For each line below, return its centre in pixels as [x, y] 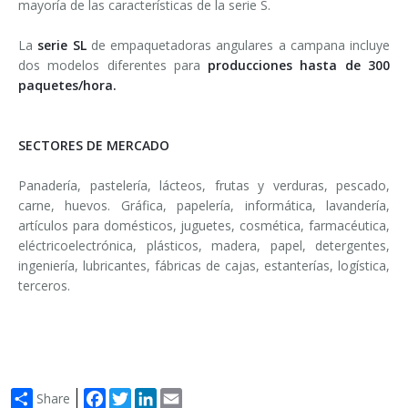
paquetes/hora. [67, 86]
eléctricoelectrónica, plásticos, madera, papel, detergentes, [204, 246]
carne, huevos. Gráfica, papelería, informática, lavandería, [204, 206]
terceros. [44, 286]
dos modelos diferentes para [113, 66]
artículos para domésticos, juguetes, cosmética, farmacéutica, [204, 226]
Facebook [135, 395]
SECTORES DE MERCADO [94, 146]
